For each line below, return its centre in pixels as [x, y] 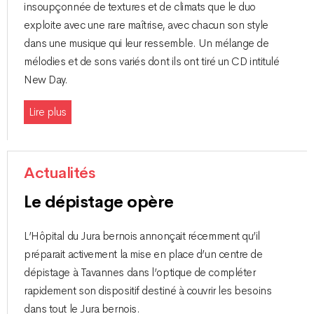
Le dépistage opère [99, 202]
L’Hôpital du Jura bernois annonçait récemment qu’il [142, 236]
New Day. [46, 80]
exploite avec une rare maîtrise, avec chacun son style [146, 25]
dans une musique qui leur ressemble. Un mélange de [146, 43]
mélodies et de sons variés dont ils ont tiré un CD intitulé [152, 61]
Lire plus [48, 112]
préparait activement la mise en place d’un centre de [143, 254]
